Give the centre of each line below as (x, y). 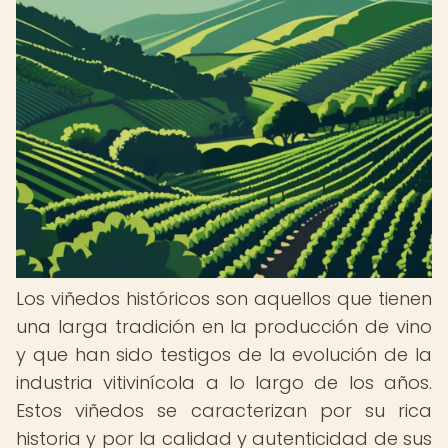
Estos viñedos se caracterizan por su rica (224, 410)
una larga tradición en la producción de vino (224, 326)
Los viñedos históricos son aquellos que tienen (224, 298)
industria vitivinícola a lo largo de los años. (224, 382)
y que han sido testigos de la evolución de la (224, 354)
